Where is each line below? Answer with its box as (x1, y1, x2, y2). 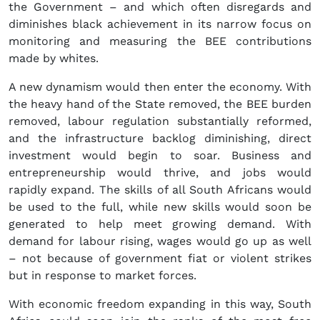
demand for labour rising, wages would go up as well (9, 234, 311, 249)
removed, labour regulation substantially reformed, (9, 114, 311, 129)
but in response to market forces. (9, 269, 196, 283)
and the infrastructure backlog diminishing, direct (9, 131, 311, 146)
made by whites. (9, 51, 99, 66)
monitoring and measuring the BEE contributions (9, 34, 311, 49)
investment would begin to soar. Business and (9, 149, 311, 163)
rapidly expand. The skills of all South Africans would (9, 183, 311, 197)
